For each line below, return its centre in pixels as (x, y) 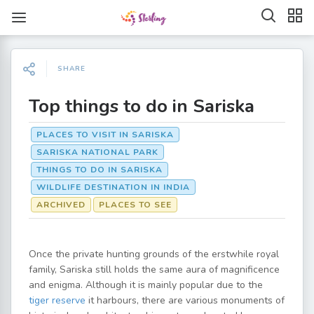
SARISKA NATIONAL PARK (97, 152)
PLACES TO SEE (135, 205)
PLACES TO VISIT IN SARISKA (105, 135)
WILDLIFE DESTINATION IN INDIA (113, 187)
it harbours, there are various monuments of (185, 300)
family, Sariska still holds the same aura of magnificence (154, 269)
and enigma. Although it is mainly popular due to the (146, 285)
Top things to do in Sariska (142, 106)
